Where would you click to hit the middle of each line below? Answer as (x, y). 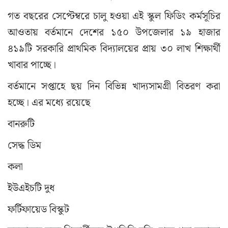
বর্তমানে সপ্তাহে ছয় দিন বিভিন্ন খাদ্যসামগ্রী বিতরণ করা (114, 86)
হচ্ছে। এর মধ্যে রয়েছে (49, 103)
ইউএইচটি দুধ (31, 188)
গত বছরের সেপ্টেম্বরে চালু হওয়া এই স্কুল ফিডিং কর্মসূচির (114, 16)
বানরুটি (21, 124)
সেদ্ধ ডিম (24, 145)
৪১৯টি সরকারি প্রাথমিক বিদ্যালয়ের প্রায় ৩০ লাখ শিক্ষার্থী (114, 49)
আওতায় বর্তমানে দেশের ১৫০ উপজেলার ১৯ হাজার (114, 32)
